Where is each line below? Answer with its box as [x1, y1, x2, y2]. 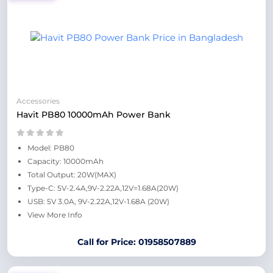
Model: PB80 [27, 143, 74, 152]
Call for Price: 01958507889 [77, 236, 196, 247]
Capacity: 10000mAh [27, 157, 104, 166]
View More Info [27, 210, 82, 219]
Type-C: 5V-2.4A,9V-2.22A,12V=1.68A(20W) [27, 183, 179, 193]
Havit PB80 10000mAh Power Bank [16, 109, 171, 120]
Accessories [16, 96, 60, 105]
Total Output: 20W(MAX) [27, 170, 116, 179]
